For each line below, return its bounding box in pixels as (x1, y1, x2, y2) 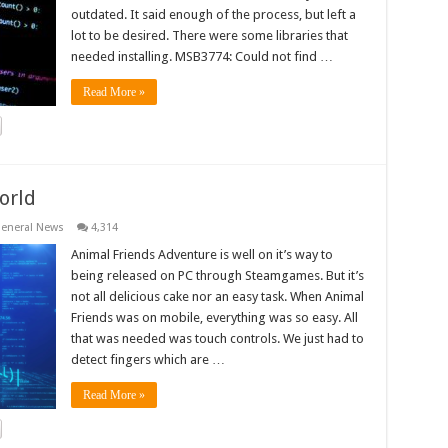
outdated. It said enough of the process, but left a (70, 7, 356, 22)
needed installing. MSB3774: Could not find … (70, 49, 333, 64)
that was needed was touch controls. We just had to (70, 331, 364, 346)
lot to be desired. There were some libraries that (70, 28, 348, 43)
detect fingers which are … (70, 352, 225, 367)
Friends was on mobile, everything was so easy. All (70, 310, 358, 325)
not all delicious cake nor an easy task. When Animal (70, 289, 364, 304)
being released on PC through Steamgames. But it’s (70, 268, 364, 283)
